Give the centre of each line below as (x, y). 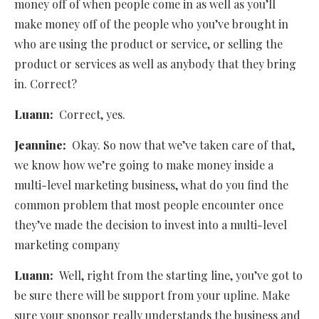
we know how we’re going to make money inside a (144, 165)
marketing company (67, 245)
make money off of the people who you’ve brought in (151, 24)
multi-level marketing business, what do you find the (151, 185)
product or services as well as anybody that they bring (155, 64)
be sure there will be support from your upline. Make (152, 296)
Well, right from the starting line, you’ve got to (181, 276)
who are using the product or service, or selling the (148, 44)
